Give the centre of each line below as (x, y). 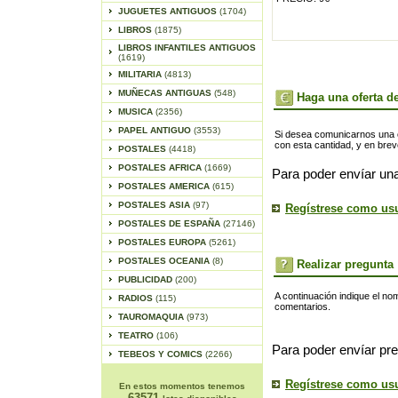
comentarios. (302, 306)
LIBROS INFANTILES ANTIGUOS (187, 48)
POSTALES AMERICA (165, 186)
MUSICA (136, 111)
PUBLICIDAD (146, 279)
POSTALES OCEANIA (165, 261)
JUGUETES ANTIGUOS (168, 11)
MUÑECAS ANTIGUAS (166, 93)
